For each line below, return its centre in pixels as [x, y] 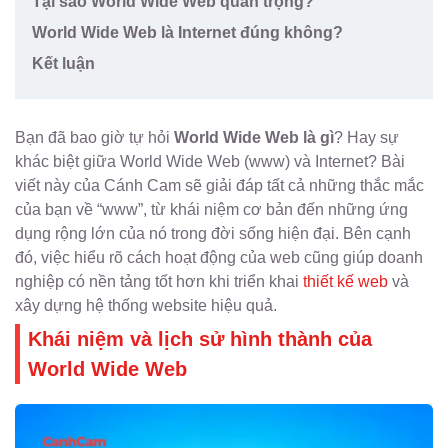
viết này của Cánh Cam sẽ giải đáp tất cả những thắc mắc [219, 185]
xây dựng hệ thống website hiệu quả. [146, 305]
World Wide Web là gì [254, 137]
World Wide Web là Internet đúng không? [187, 32]
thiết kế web [345, 281]
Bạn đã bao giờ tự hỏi [94, 137]
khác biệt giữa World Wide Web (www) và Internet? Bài [210, 161]
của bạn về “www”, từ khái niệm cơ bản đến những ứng [211, 209]
